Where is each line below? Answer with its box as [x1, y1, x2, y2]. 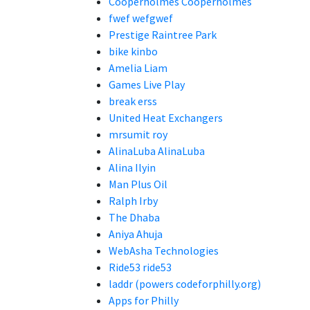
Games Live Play [109, 77, 185, 91]
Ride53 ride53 [109, 260, 172, 274]
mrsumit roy [109, 127, 167, 141]
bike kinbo [109, 44, 158, 58]
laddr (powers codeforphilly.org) [109, 277, 261, 291]
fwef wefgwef [109, 11, 173, 25]
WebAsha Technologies [109, 244, 219, 257]
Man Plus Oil [109, 177, 167, 191]
